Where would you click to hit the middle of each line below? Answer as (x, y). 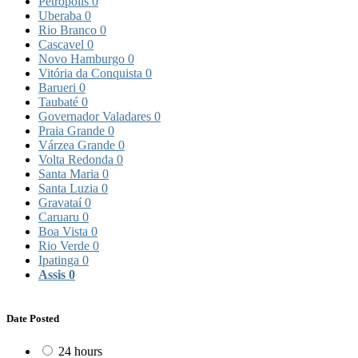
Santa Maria (70, 173)
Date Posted (33, 318)
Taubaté (60, 101)
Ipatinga (60, 260)
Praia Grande (73, 130)
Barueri (59, 87)
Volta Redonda (78, 159)
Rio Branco (69, 30)
